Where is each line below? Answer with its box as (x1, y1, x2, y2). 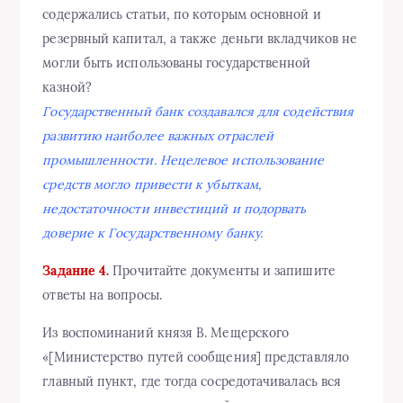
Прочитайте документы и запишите (109, 263, 336, 280)
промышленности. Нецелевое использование (42, 152, 325, 169)
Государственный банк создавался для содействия (42, 103, 354, 121)
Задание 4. (42, 263, 110, 280)
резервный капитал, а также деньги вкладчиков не (42, 31, 358, 48)
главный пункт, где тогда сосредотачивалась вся (42, 373, 342, 390)
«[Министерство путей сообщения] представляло (42, 349, 349, 366)
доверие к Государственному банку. (42, 225, 264, 242)
